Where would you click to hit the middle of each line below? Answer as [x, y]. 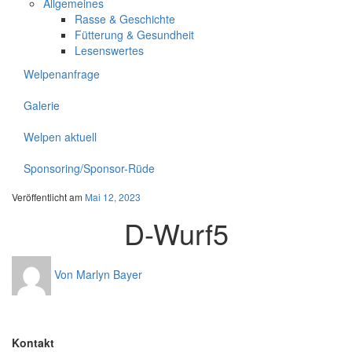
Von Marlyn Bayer [98, 274]
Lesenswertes [109, 51]
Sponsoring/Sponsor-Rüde [89, 169]
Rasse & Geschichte [125, 19]
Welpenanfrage [62, 74]
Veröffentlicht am [48, 197]
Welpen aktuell [60, 137]
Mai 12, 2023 [113, 197]
